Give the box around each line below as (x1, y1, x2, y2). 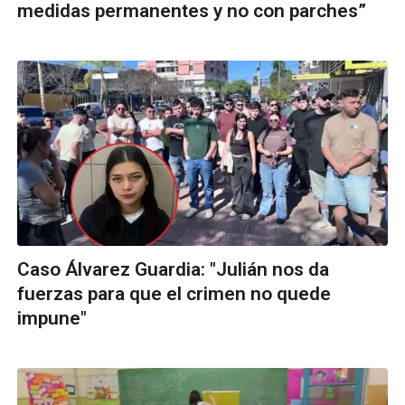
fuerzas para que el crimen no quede (17, 282, 331, 305)
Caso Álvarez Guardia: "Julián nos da (17, 258, 329, 280)
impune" (17, 306, 87, 329)
